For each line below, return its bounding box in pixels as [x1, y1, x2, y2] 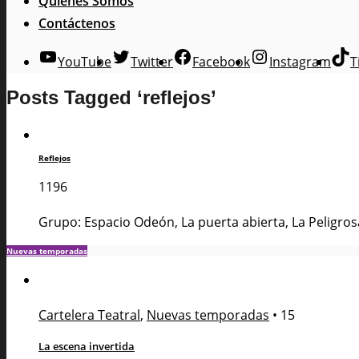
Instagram [269, 52, 331, 71]
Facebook [192, 52, 250, 71]
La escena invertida [38, 338, 135, 353]
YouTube [58, 52, 111, 71]
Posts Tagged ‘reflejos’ [6, 87, 216, 109]
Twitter [131, 52, 173, 71]
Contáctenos [38, 14, 115, 32]
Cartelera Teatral [38, 305, 140, 324]
